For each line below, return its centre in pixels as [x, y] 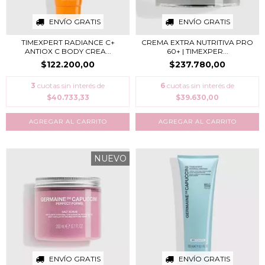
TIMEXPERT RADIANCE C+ [68, 42]
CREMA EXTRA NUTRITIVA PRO [197, 42]
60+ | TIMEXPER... [197, 51]
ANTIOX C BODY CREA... [68, 51]
